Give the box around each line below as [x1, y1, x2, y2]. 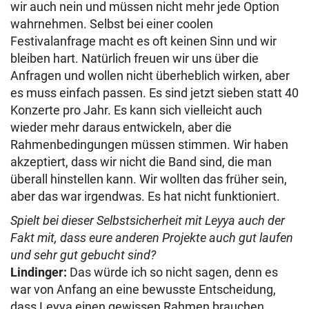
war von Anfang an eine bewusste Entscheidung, [10, 281, 276, 297]
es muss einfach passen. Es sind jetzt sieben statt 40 [10, 85, 299, 100]
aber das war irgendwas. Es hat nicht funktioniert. [10, 188, 280, 203]
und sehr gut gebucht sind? [10, 247, 156, 262]
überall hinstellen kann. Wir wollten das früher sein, [10, 171, 287, 186]
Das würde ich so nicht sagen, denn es [67, 264, 278, 279]
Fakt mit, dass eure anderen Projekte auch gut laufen [10, 230, 293, 245]
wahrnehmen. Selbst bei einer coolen [10, 16, 213, 31]
